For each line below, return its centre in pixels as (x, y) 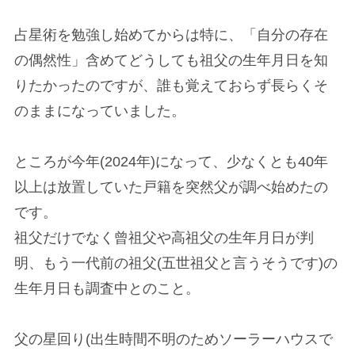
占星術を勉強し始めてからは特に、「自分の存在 (171, 34)
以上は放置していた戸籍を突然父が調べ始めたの (171, 187)
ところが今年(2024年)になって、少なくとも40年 (171, 161)
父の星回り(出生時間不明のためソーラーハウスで (173, 339)
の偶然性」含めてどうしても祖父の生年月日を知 (171, 60)
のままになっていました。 (99, 111)
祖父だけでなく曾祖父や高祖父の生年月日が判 (164, 237)
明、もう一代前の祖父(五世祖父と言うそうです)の (176, 263)
